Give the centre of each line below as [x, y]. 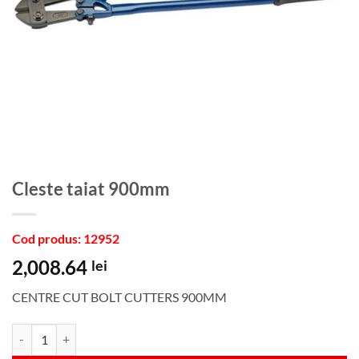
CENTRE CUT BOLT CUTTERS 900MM [119, 297]
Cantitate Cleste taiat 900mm [83, 332]
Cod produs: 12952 [66, 239]
